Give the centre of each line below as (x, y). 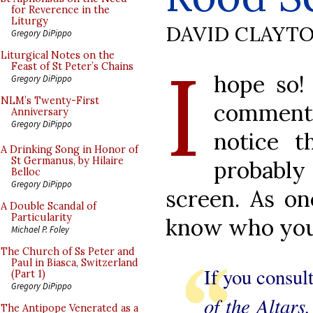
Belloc (26, 172)
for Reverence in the (60, 10)
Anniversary (40, 112)
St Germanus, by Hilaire (67, 161)
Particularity (42, 217)
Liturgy (30, 21)
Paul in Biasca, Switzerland (75, 263)
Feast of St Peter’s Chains (72, 66)
